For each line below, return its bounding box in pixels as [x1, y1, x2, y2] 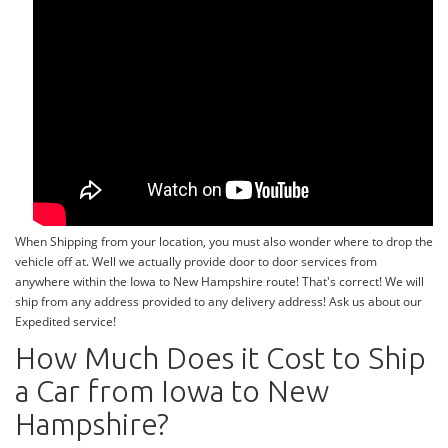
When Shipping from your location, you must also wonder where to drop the [15, 233, 433, 251]
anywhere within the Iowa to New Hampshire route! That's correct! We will [15, 273, 424, 291]
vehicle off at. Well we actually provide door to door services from [15, 253, 377, 271]
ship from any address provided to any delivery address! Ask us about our [15, 293, 422, 311]
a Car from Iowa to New [15, 374, 329, 409]
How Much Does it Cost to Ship [15, 341, 426, 376]
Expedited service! [15, 313, 116, 331]
